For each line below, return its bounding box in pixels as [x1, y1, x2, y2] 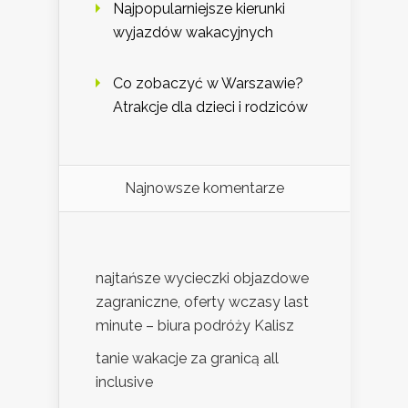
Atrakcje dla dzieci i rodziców [113, 98, 308, 117]
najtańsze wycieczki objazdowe [96, 270, 309, 288]
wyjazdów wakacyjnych [113, 24, 273, 42]
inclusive [96, 373, 153, 392]
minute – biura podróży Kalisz [96, 317, 294, 335]
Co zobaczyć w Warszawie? [113, 75, 303, 93]
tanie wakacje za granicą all [96, 350, 279, 368]
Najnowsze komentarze [125, 179, 284, 198]
